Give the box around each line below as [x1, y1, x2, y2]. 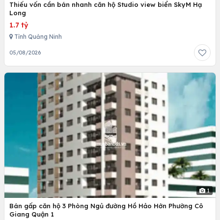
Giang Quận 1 [9, 210, 54, 219]
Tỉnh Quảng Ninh [13, 32, 62, 40]
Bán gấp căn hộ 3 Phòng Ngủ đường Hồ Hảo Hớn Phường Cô [9, 202, 203, 210]
